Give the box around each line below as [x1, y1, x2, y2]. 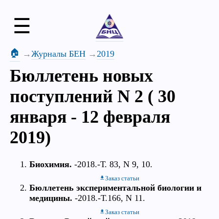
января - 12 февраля [10, 107, 170, 127]
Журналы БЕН [31, 48, 86, 59]
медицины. [29, 193, 72, 203]
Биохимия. [29, 159, 72, 170]
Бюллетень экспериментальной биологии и [29, 183, 201, 193]
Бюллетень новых [10, 66, 153, 86]
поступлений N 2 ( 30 [10, 87, 175, 106]
